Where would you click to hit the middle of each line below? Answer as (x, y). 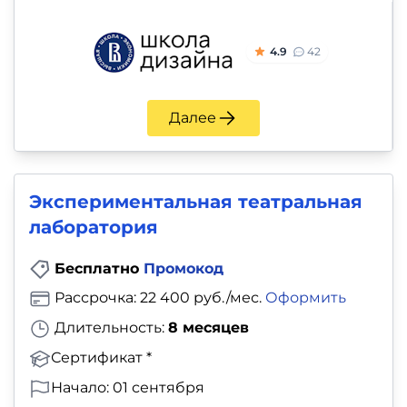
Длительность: (109, 328)
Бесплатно (99, 268)
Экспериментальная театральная (196, 201)
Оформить (306, 298)
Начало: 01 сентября (128, 388)
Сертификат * (101, 358)
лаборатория (94, 227)
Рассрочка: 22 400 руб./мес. (158, 298)
